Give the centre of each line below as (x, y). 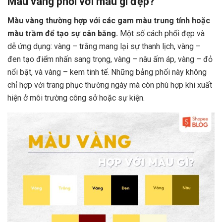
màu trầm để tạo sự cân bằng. (64, 34)
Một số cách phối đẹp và (162, 34)
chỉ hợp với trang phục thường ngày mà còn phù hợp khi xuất (110, 85)
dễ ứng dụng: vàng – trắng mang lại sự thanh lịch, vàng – (104, 47)
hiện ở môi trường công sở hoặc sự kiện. (76, 98)
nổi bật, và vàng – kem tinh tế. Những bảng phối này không (107, 72)
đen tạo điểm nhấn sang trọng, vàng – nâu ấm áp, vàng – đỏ (110, 59)
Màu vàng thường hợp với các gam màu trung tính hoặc (109, 21)
